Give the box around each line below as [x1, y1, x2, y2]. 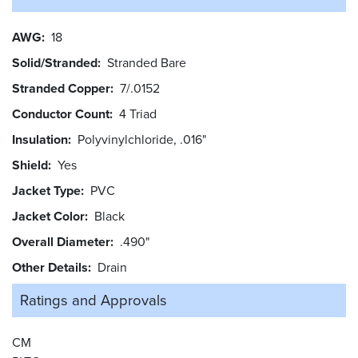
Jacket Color [12, 206, 85, 225]
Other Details [12, 257, 88, 276]
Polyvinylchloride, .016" [78, 129, 206, 149]
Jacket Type [12, 181, 81, 200]
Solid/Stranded [12, 53, 97, 72]
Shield [12, 155, 48, 174]
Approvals [101, 288, 167, 311]
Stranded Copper [12, 78, 110, 97]
